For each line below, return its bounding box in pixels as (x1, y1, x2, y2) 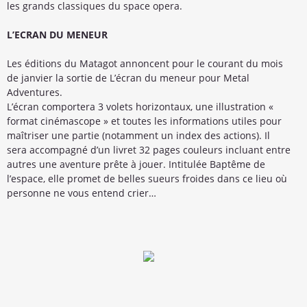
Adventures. (7, 85, 62, 99)
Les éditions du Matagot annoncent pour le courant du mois (7, 56, 283, 70)
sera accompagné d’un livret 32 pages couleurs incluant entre (7, 143, 291, 156)
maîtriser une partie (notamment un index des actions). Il (7, 128, 270, 142)
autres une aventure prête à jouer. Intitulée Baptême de (7, 157, 265, 171)
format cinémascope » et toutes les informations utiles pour (7, 114, 282, 127)
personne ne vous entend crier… (7, 186, 156, 199)
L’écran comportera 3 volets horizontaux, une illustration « (7, 99, 273, 113)
